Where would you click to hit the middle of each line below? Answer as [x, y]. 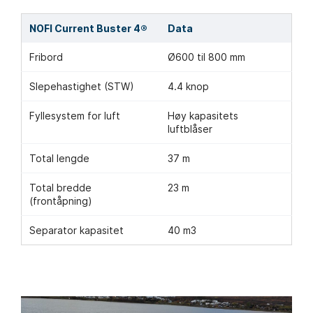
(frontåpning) [61, 201]
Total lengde [60, 159]
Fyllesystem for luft [75, 116]
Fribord [46, 57]
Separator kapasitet [77, 231]
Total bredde [61, 188]
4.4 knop [189, 87]
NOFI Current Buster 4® [89, 29]
